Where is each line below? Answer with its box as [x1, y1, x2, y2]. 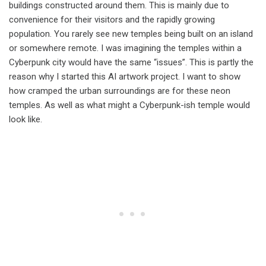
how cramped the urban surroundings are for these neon [9, 85, 230, 96]
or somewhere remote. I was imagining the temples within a [9, 43, 242, 53]
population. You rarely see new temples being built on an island [9, 28, 253, 39]
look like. [9, 114, 42, 125]
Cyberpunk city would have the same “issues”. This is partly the [9, 57, 254, 68]
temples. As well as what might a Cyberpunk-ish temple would [9, 100, 250, 110]
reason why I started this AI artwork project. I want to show [9, 71, 240, 82]
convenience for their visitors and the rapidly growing [9, 14, 215, 25]
